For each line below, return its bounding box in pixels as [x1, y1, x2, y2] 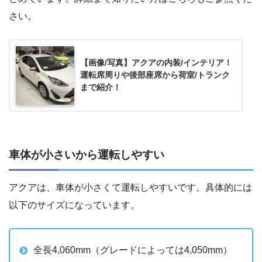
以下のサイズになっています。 [9, 199, 140, 210]
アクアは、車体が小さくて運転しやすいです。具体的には [9, 182, 252, 192]
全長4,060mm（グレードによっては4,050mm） [33, 244, 232, 255]
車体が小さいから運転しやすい [9, 149, 164, 161]
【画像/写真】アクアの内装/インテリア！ [80, 58, 232, 68]
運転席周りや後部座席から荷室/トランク [80, 70, 230, 80]
